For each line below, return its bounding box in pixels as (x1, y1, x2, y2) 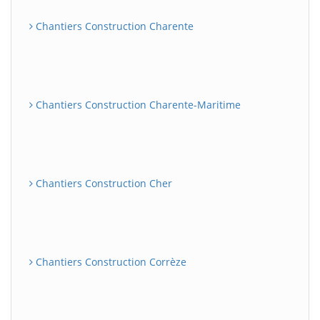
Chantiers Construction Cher (33, 176, 172, 190)
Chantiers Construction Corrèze (33, 255, 186, 269)
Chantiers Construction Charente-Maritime (33, 98, 241, 111)
